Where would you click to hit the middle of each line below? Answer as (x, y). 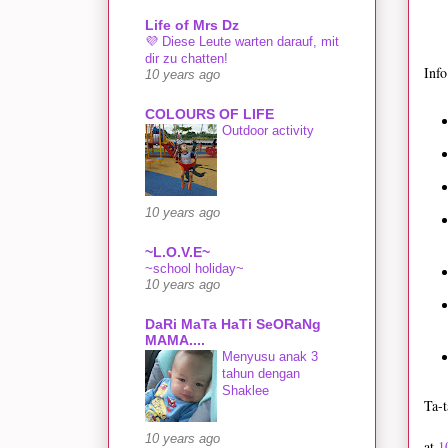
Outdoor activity (268, 130)
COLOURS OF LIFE (209, 113)
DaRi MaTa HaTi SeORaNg (233, 323)
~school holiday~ (194, 268)
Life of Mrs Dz (192, 24)
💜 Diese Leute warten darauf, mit (242, 41)
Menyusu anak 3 (270, 356)
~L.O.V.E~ (177, 251)
